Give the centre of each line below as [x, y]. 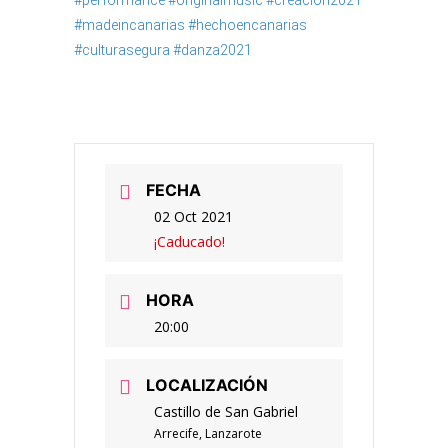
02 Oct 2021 [193, 216]
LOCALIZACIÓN [207, 385]
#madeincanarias [129, 25]
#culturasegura [122, 50]
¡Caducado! [189, 241]
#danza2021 [212, 50]
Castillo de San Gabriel [226, 411]
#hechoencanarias [247, 25]
